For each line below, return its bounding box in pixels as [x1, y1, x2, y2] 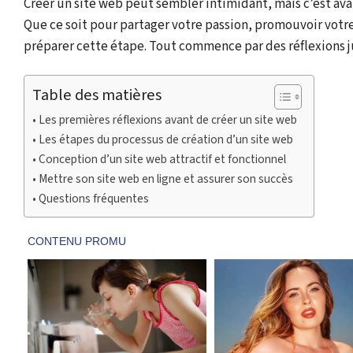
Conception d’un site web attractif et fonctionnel [39, 150, 287, 169]
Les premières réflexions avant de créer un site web [39, 111, 298, 129]
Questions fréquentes [39, 190, 150, 208]
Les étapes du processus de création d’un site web [39, 131, 294, 149]
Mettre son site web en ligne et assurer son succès [39, 170, 294, 188]
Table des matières [32, 84, 162, 107]
